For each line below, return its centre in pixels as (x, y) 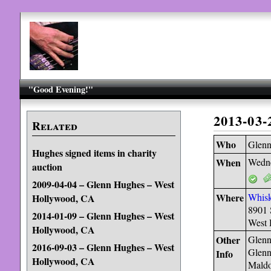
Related (54, 126)
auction (47, 166)
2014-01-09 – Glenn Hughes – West (103, 216)
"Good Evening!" (61, 89)
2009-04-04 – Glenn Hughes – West (103, 184)
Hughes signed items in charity (94, 153)
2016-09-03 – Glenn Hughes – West (103, 247)
